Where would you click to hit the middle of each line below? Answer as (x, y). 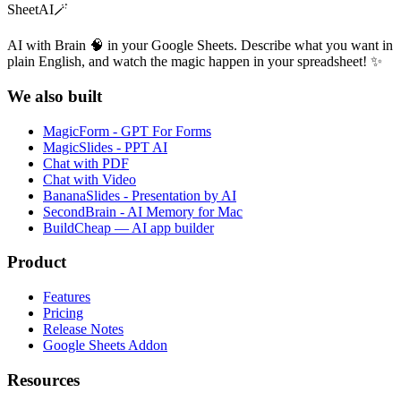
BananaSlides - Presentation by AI (140, 195)
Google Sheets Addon (105, 346)
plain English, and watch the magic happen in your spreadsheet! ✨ (195, 62)
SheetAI (30, 10)
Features (67, 297)
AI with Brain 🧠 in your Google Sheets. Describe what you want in (200, 46)
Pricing (63, 313)
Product (37, 262)
